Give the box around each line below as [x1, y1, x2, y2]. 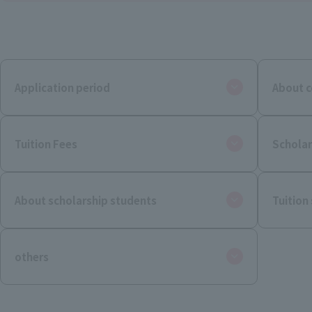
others [15, 249, 49, 264]
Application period [15, 79, 110, 95]
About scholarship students [15, 192, 157, 208]
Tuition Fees [15, 136, 77, 151]
